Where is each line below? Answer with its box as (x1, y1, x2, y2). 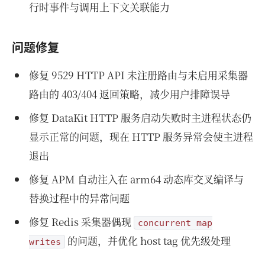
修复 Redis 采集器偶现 (28, 214, 134, 229)
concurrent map (137, 217, 212, 228)
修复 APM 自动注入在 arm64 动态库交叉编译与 (28, 171, 244, 186)
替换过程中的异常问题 (28, 190, 130, 205)
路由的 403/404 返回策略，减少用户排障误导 (28, 86, 230, 101)
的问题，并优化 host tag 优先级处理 (64, 232, 231, 248)
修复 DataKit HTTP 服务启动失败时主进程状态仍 (28, 109, 251, 125)
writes (28, 236, 61, 247)
